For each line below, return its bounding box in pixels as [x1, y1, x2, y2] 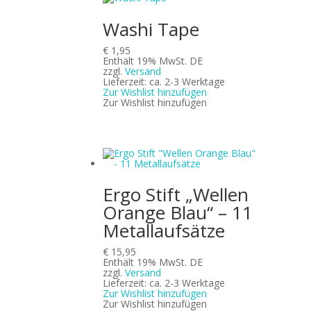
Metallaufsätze [103, 217, 226, 243]
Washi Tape [103, 16, 200, 42]
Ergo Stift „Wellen [103, 181, 249, 207]
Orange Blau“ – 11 [103, 199, 253, 225]
